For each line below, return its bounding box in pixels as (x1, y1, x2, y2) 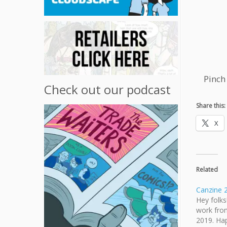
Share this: (196, 101, 225, 110)
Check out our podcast (44, 81, 171, 98)
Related (196, 165, 218, 174)
